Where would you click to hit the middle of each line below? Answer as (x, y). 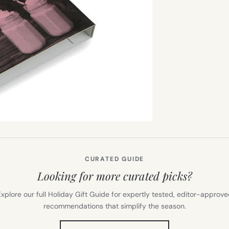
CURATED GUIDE (114, 159)
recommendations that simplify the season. (114, 206)
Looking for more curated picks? (114, 176)
